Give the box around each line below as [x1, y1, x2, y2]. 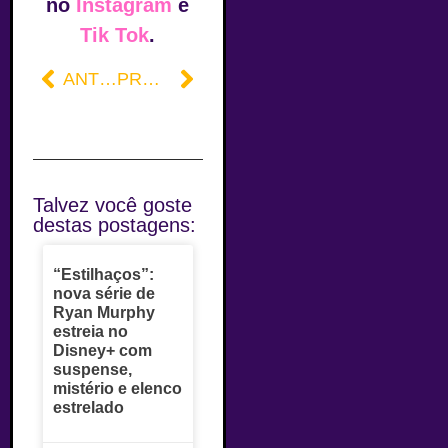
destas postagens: [33, 214, 196, 237]
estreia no [53, 323, 128, 341]
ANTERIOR [99, 68, 117, 89]
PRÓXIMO [142, 68, 161, 89]
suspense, [53, 361, 132, 379]
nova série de [53, 285, 155, 303]
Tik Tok [80, 23, 150, 46]
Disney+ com [53, 342, 152, 360]
